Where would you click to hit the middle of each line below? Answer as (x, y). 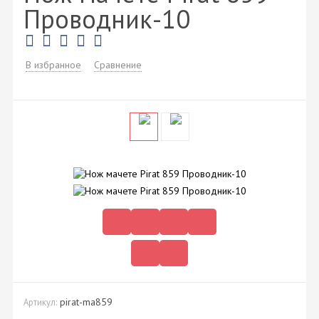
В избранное (53, 65)
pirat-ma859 (86, 302)
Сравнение (118, 65)
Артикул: (40, 302)
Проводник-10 (107, 19)
